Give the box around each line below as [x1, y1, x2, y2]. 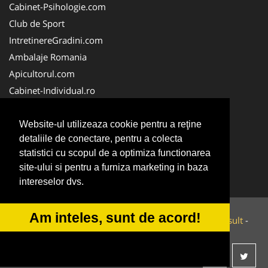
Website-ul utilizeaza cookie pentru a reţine [19, 119, 202, 130]
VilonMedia [118, 214, 165, 227]
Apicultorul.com [9, 68, 75, 80]
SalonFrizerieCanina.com [9, 151, 111, 164]
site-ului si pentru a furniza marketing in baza [19, 162, 208, 173]
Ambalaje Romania [9, 51, 87, 63]
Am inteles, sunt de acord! [29, 209, 201, 226]
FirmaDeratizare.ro [9, 118, 87, 130]
